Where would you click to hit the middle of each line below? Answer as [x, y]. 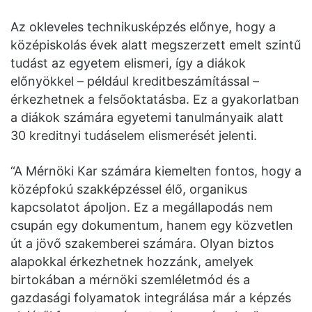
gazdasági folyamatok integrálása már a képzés [151, 298]
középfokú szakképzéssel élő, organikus [129, 189]
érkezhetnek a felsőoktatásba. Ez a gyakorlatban [155, 100]
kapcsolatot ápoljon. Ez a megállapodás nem [142, 208]
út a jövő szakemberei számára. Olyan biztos [142, 244]
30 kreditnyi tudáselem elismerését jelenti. [134, 136]
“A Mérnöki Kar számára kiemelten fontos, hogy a [156, 171]
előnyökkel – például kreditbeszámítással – [135, 81]
